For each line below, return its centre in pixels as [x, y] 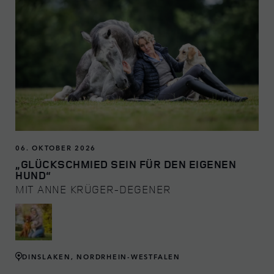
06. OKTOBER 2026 [56, 147]
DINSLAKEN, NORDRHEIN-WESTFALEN [101, 257]
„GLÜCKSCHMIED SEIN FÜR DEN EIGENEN [126, 164]
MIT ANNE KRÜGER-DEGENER [93, 189]
